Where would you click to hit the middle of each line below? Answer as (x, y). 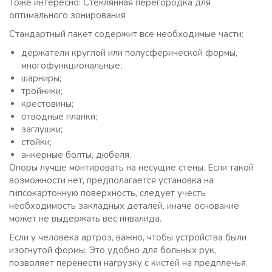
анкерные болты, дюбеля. (76, 155)
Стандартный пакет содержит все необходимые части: (126, 34)
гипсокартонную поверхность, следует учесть (107, 193)
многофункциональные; (72, 66)
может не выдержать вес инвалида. (85, 219)
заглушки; (42, 129)
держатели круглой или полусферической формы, (129, 53)
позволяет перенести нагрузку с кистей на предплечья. (128, 263)
